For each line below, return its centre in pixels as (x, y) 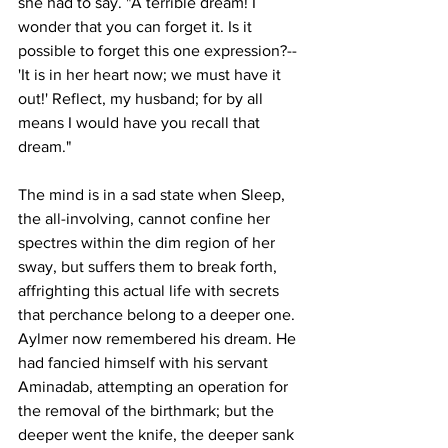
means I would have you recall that (141, 122)
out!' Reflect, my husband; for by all (142, 98)
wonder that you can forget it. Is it (137, 26)
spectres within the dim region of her (148, 242)
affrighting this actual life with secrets (150, 290)
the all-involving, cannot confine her (146, 218)
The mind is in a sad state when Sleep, (153, 194)
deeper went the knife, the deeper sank (158, 434)
